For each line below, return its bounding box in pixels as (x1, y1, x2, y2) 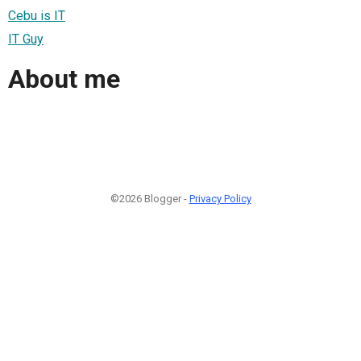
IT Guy (8, 31, 44, 47)
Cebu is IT (8, 7, 65, 23)
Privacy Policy (189, 192, 251, 205)
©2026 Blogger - (110, 192, 189, 205)
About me (8, 64, 120, 95)
